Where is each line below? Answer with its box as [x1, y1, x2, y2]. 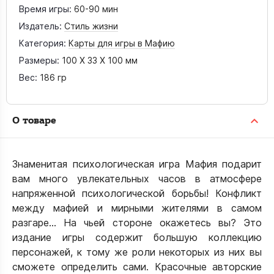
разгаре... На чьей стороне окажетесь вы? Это [12, 217, 262, 229]
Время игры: [19, 4, 72, 14]
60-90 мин [74, 4, 118, 14]
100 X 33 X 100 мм [62, 55, 138, 65]
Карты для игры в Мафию [68, 38, 175, 48]
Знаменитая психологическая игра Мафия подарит [12, 158, 262, 170]
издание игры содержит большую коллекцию [12, 231, 262, 243]
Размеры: [19, 55, 59, 65]
